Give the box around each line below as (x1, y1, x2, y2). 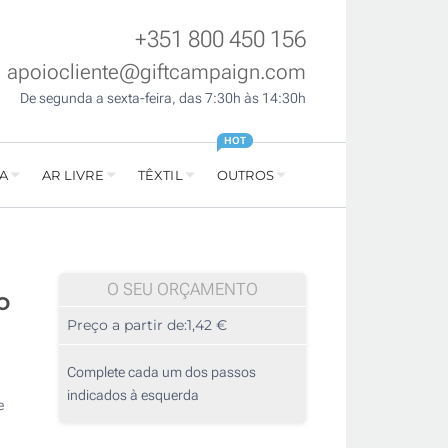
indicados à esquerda (67, 387, 199, 404)
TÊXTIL (137, 167, 183, 184)
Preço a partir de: (67, 316, 187, 335)
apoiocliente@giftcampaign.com (7, 60, 306, 85)
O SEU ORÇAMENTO (107, 279, 258, 300)
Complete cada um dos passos (67, 364, 256, 381)
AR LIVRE (42, 167, 104, 184)
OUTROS (216, 167, 274, 184)
